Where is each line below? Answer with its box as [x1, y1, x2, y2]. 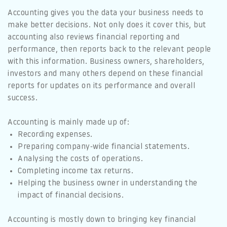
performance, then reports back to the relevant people [8, 45, 211, 54]
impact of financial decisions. [18, 191, 124, 200]
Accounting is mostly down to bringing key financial [8, 215, 196, 224]
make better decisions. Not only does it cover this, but [8, 21, 206, 29]
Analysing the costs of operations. [18, 155, 143, 163]
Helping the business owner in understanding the [18, 179, 198, 187]
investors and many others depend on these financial [8, 69, 203, 78]
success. [8, 94, 37, 102]
